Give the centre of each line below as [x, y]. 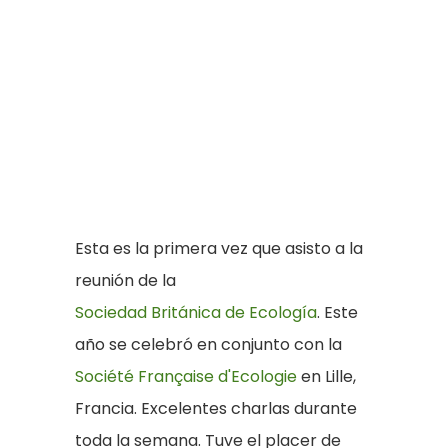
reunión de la [125, 280]
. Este [337, 312]
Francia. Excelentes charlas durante [216, 408]
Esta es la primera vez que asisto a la [219, 248]
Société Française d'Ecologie [186, 376]
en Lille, [326, 376]
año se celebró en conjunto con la [208, 344]
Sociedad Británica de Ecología [196, 312]
